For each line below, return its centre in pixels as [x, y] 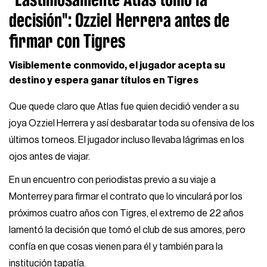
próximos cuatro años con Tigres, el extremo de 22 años [127, 214]
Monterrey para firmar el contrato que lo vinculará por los [126, 197]
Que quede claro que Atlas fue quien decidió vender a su [124, 106]
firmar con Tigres [67, 41]
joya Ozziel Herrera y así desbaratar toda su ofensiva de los [132, 123]
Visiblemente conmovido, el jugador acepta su [117, 65]
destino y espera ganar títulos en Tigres [104, 80]
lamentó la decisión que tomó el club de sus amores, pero [128, 230]
